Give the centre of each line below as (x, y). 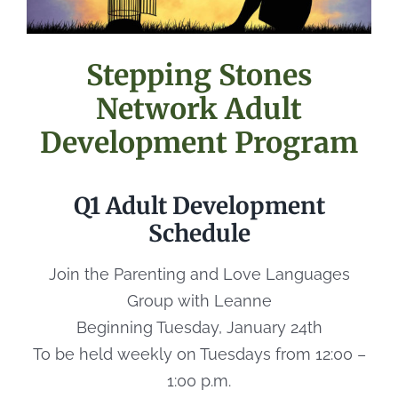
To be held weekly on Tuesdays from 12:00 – (199, 354)
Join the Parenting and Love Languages (199, 274)
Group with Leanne (199, 300)
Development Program (199, 143)
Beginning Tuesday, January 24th (199, 327)
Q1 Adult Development (199, 205)
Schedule (199, 233)
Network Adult (199, 109)
